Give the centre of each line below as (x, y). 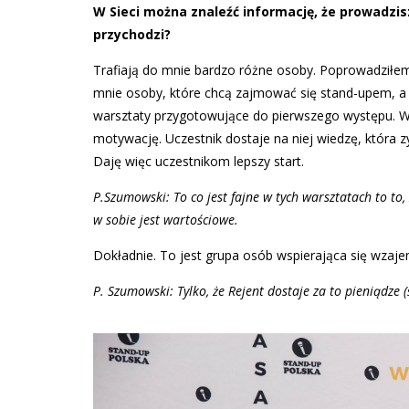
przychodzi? (132, 35)
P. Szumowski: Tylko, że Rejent (178, 291)
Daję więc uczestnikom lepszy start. (199, 162)
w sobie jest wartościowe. (166, 220)
